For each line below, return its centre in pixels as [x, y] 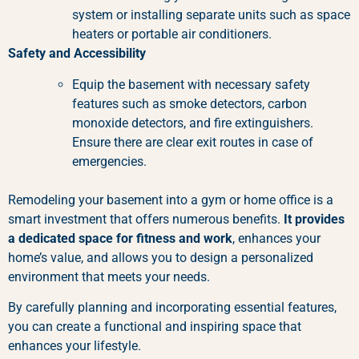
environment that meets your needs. [111, 276]
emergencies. [109, 161]
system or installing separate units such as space [211, 15]
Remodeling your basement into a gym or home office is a [171, 200]
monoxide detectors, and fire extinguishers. [193, 123]
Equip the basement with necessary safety [191, 84]
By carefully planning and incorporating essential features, [172, 308]
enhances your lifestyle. [75, 346]
